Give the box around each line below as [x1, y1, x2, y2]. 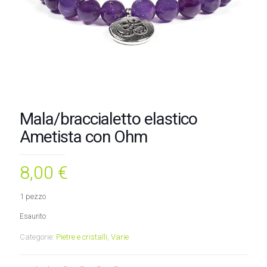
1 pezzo [20, 192, 46, 201]
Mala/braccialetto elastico [20, 109, 197, 129]
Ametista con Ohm [20, 127, 147, 147]
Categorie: [20, 232, 56, 241]
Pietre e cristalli [56, 232, 107, 241]
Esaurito [20, 212, 46, 221]
